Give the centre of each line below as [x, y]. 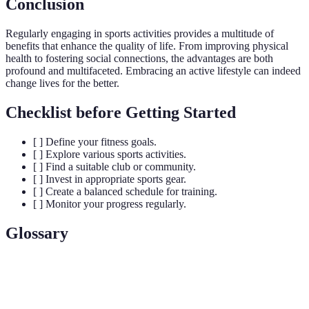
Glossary [37, 233]
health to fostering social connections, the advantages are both [139, 58]
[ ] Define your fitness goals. [95, 141]
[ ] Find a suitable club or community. [114, 166]
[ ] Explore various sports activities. [110, 154]
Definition [109, 275]
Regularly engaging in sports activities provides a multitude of [140, 33]
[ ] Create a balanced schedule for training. [125, 191]
